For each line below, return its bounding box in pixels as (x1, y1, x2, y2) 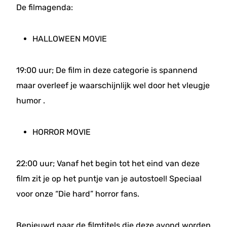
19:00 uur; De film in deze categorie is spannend (16, 65, 198, 75)
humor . (16, 96, 47, 105)
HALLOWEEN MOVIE (32, 34, 109, 44)
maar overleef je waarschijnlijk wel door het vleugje (16, 81, 210, 90)
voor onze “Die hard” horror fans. (16, 189, 141, 199)
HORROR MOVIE (32, 127, 91, 137)
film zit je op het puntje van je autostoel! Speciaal (16, 174, 202, 183)
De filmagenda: (16, 3, 73, 12)
